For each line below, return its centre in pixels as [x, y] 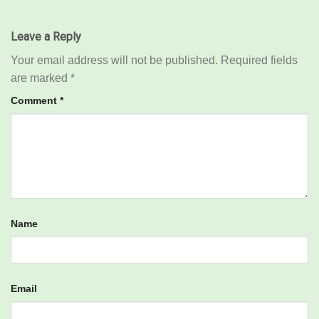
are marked [41, 78]
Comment [35, 101]
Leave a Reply [46, 37]
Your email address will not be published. [114, 61]
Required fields [259, 61]
